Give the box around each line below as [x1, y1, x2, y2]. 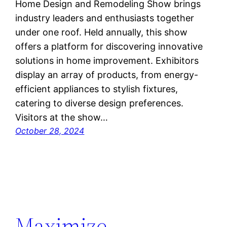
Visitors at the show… [15, 112, 108, 123]
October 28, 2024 [15, 126, 85, 136]
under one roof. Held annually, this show [15, 27, 188, 38]
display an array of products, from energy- [15, 69, 199, 81]
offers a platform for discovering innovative [15, 41, 203, 52]
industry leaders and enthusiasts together [15, 13, 195, 24]
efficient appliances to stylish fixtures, [15, 84, 178, 95]
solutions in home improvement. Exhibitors [15, 55, 199, 66]
